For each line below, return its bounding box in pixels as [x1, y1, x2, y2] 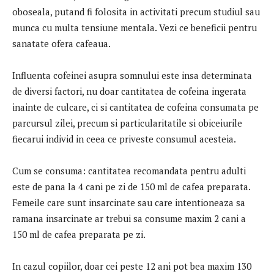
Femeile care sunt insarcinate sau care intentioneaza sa [12, 196, 245, 209]
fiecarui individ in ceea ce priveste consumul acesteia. [12, 132, 236, 145]
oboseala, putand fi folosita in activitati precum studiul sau [12, 5, 260, 18]
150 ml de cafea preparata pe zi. [12, 228, 147, 240]
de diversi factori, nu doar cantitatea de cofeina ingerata [12, 84, 246, 97]
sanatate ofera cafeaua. [12, 37, 111, 50]
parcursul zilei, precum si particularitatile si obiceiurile [12, 116, 242, 129]
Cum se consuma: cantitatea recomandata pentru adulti [12, 164, 246, 177]
